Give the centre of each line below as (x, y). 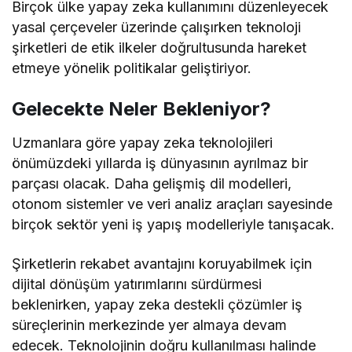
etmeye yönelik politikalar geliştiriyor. (132, 68)
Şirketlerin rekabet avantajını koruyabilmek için (162, 264)
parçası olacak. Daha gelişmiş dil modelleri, (152, 183)
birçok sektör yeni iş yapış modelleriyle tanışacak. (174, 224)
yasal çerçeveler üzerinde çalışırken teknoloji (157, 27)
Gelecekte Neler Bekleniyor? (141, 109)
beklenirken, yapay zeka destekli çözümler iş (158, 304)
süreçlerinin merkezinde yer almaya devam (150, 325)
